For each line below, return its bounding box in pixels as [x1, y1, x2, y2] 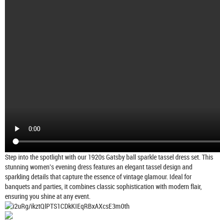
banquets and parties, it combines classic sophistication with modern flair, [5, 181, 202, 191]
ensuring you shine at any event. [5, 191, 90, 201]
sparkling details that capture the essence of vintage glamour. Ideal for [5, 171, 192, 181]
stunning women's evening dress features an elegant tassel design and [5, 162, 192, 171]
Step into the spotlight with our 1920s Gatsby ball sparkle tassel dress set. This [5, 152, 213, 162]
